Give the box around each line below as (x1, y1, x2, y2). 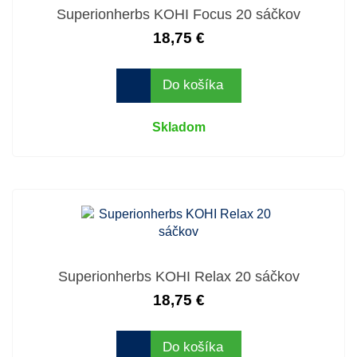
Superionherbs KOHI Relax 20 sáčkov (57, 268, 300, 284)
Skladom (151, 120, 206, 134)
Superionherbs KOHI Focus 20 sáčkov (57, 6, 300, 22)
